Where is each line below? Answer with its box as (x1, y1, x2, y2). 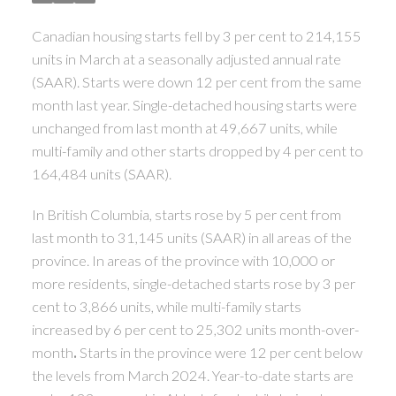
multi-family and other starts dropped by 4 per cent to (31, 141, 363, 159)
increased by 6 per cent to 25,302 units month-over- (31, 320, 359, 338)
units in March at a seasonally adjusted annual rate (31, 49, 341, 67)
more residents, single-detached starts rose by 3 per (31, 274, 355, 292)
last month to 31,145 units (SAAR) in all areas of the (31, 228, 352, 246)
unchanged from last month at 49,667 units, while (31, 118, 338, 136)
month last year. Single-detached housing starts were (31, 95, 357, 113)
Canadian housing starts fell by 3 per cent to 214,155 (31, 27, 362, 44)
